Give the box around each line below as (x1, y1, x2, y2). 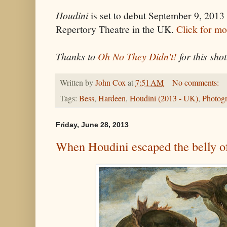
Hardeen (98, 92, 126, 104)
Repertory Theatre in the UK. (56, 22, 176, 36)
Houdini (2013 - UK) (130, 92, 198, 104)
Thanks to (56, 49, 98, 63)
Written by (60, 77, 95, 89)
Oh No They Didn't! (98, 49, 177, 63)
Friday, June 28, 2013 (56, 120, 129, 129)
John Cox (95, 77, 126, 89)
